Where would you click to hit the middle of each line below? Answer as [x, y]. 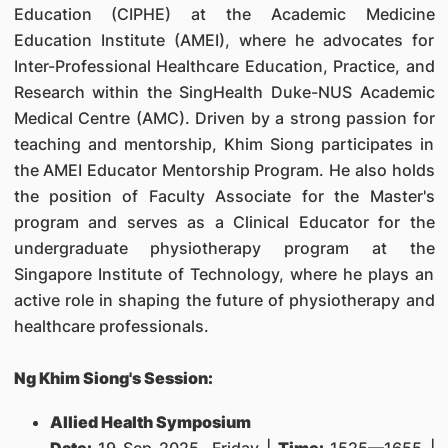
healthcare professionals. [111, 326]
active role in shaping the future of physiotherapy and [224, 300]
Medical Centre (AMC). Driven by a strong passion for [224, 118]
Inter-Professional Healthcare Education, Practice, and [224, 66]
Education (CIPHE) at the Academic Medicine [224, 14]
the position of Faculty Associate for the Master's [224, 196]
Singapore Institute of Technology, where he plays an [224, 274]
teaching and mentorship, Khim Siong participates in [224, 144]
